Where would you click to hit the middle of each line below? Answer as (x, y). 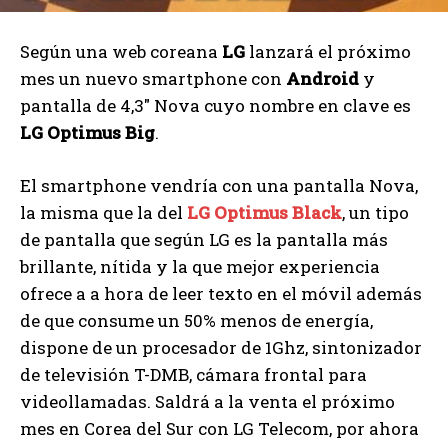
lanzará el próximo (328, 52)
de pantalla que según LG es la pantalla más (204, 240)
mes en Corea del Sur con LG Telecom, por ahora (219, 429)
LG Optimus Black (262, 213)
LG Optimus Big (87, 133)
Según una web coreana (121, 52)
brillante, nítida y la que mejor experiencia (200, 267)
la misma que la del (101, 213)
